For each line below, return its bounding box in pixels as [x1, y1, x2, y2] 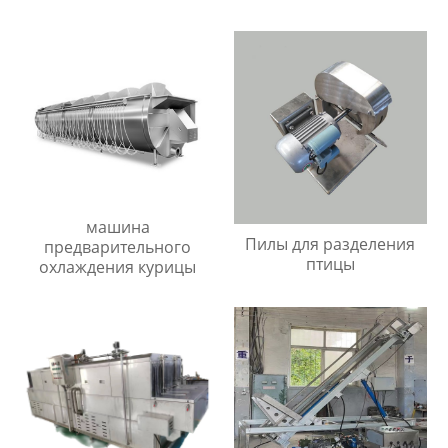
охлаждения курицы [39, 255, 197, 278]
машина [85, 215, 150, 238]
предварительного [44, 235, 192, 258]
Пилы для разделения [245, 233, 416, 256]
